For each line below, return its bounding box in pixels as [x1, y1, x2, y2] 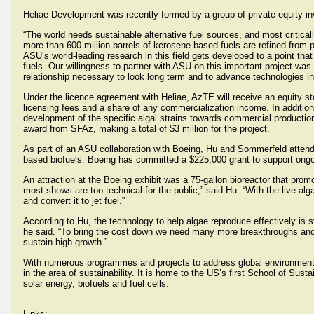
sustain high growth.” [23, 237, 107, 247]
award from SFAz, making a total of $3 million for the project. [23, 123, 270, 134]
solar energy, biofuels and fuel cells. [23, 278, 169, 289]
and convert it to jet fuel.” [23, 196, 125, 206]
